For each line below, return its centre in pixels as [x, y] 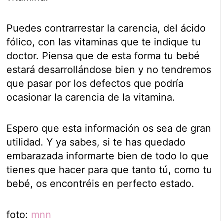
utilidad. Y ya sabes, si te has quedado [96, 142]
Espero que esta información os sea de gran [109, 128]
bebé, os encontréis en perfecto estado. [101, 183]
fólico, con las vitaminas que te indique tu [104, 42]
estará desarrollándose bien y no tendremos [109, 69]
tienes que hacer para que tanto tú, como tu [110, 169]
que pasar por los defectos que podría [95, 83]
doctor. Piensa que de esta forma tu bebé [103, 55]
